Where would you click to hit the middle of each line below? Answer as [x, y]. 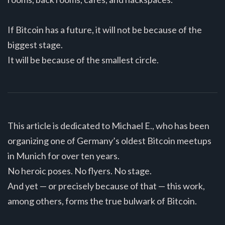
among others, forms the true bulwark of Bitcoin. [102, 201]
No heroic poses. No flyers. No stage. [80, 171]
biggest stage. [35, 44]
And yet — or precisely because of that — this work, [106, 186]
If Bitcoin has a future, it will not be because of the [105, 29]
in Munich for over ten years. [64, 155]
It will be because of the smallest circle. [83, 60]
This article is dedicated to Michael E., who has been [108, 125]
